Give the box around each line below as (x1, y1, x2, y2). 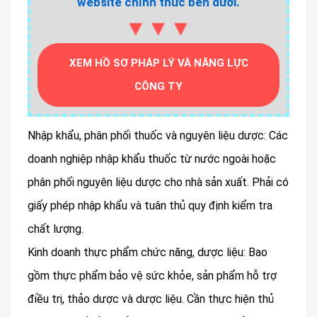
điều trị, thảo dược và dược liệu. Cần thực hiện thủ (28, 292, 274, 306)
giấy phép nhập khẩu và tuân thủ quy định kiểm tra (28, 198, 272, 212)
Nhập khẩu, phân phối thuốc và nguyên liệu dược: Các (28, 128, 288, 142)
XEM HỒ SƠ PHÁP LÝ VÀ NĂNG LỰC (69, 56, 248, 69)
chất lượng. (28, 221, 83, 236)
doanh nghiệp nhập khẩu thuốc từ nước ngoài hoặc (28, 151, 276, 166)
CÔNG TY (134, 79, 183, 93)
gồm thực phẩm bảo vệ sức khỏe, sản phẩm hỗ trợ (28, 268, 277, 282)
